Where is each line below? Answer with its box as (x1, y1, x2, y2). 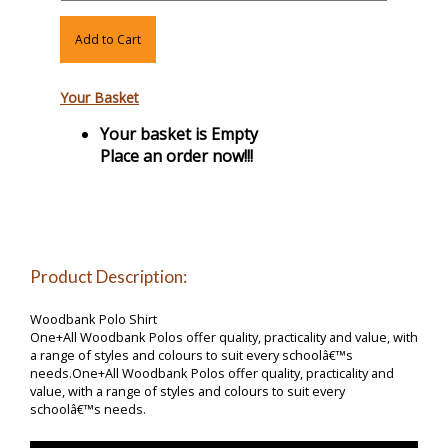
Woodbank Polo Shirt (30, 310, 157, 329)
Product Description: (30, 266, 187, 288)
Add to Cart (75, 31, 141, 49)
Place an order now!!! (100, 145, 253, 168)
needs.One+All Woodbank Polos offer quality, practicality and (30, 364, 394, 383)
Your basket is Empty (100, 123, 258, 146)
